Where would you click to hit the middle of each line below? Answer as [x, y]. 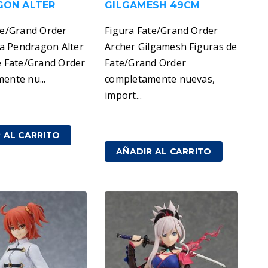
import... [124, 95]
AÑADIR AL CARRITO [164, 152]
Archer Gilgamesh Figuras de [171, 47]
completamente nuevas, [160, 79]
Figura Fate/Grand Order [162, 31]
